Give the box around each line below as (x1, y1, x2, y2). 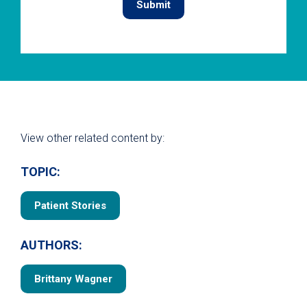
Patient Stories (34, 199, 106, 212)
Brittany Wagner (34, 273, 112, 286)
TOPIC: (21, 164, 60, 180)
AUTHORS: (21, 238, 82, 253)
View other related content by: (21, 132, 164, 145)
